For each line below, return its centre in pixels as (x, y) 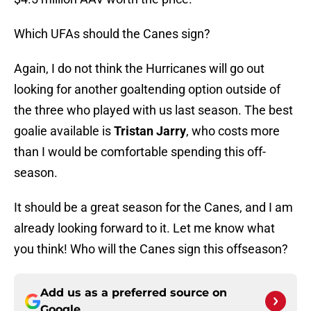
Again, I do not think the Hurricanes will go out (139, 69)
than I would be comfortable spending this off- (140, 152)
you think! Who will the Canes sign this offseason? (151, 249)
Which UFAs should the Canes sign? (112, 34)
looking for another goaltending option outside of (147, 90)
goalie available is (62, 131)
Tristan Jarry (149, 131)
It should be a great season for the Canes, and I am (153, 208)
